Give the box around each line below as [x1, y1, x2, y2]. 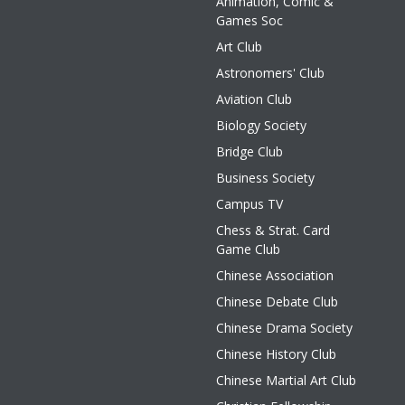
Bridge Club [216, 143, 283, 160]
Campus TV [216, 195, 283, 212]
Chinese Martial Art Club [216, 372, 356, 389]
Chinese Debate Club [216, 293, 338, 310]
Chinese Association [216, 267, 334, 284]
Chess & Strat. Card [216, 221, 330, 239]
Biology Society [216, 117, 306, 134]
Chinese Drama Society [216, 319, 353, 336]
